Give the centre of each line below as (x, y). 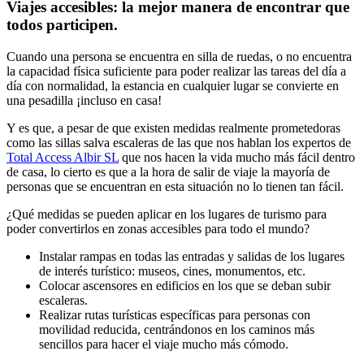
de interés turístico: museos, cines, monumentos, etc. (172, 271)
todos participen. (62, 25)
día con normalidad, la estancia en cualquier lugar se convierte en (173, 86)
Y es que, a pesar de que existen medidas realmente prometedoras (173, 128)
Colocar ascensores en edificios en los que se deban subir (185, 286)
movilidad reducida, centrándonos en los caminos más (177, 330)
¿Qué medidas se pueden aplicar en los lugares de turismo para (167, 214)
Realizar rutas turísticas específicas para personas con (175, 315)
